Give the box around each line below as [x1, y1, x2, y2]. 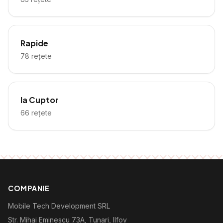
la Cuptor [20, 95, 59, 105]
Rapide [20, 38, 48, 48]
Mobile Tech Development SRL [8, 202, 110, 210]
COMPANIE [8, 184, 50, 193]
